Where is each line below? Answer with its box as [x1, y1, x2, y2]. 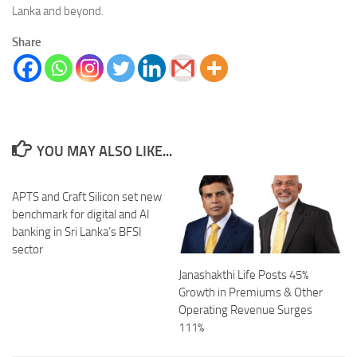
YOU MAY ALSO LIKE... [36, 143, 172, 161]
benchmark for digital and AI [12, 207, 150, 222]
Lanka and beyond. [12, 4, 104, 19]
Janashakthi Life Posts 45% [178, 268, 308, 283]
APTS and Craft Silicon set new [12, 190, 162, 205]
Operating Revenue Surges [178, 303, 312, 318]
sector [12, 242, 43, 257]
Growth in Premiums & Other [178, 285, 323, 300]
